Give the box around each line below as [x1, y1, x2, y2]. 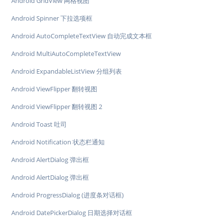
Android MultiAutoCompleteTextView [11, 49, 121, 58]
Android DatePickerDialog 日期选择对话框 [11, 208, 132, 218]
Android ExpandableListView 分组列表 [11, 67, 122, 76]
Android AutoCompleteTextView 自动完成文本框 [11, 31, 152, 41]
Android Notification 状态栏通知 [11, 137, 105, 147]
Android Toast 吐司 [11, 120, 67, 129]
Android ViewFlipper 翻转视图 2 [11, 102, 102, 111]
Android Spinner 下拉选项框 [11, 14, 92, 23]
